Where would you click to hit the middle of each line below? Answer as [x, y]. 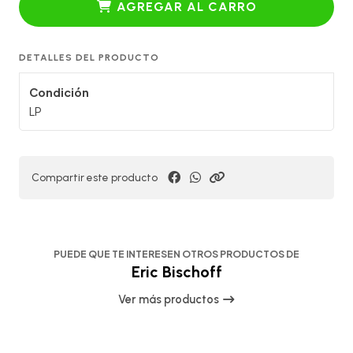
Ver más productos [169, 299]
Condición [59, 92]
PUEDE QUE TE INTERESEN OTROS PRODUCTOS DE [176, 255]
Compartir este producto [95, 177]
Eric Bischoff [176, 271]
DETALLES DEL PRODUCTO [89, 57]
